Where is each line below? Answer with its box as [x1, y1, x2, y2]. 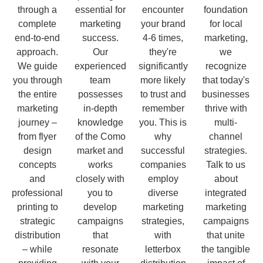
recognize [205, 60, 247, 71]
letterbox [145, 244, 181, 254]
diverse [147, 187, 178, 198]
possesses [77, 89, 123, 99]
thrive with [204, 103, 247, 113]
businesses [202, 89, 249, 99]
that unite [207, 230, 245, 240]
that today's [202, 75, 249, 85]
